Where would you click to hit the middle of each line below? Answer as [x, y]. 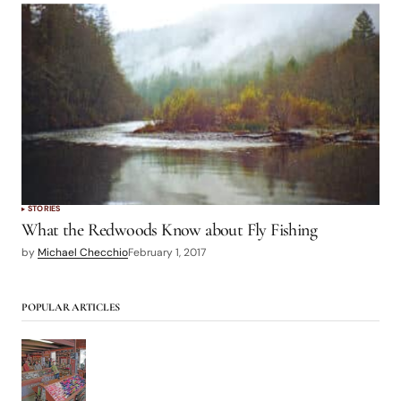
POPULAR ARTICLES [71, 307]
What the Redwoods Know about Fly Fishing [169, 230]
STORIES [44, 209]
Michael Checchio [83, 253]
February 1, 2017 [167, 253]
